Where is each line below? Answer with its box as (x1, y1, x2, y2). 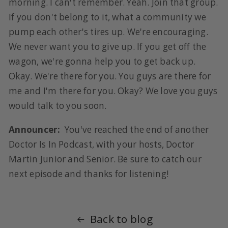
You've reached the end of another (60, 123, 209, 135)
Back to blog (90, 212, 153, 226)
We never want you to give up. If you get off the (9, 41, 207, 53)
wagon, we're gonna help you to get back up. (9, 55, 196, 68)
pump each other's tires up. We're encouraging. (9, 26, 208, 38)
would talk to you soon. (9, 100, 107, 112)
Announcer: (9, 123, 61, 135)
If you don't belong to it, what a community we (9, 11, 206, 23)
